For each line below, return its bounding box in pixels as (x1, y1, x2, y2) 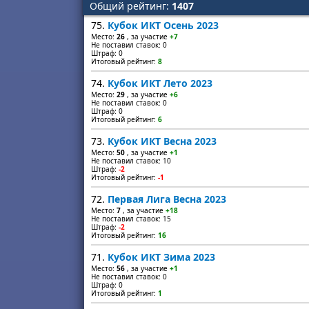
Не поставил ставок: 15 (91, 214, 171, 223)
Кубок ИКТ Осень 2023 (108, 19, 219, 32)
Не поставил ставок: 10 (91, 156, 171, 166)
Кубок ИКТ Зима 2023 (108, 250, 215, 263)
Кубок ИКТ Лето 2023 (108, 77, 212, 90)
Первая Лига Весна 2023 (108, 192, 226, 206)
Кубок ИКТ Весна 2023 (108, 134, 217, 148)
